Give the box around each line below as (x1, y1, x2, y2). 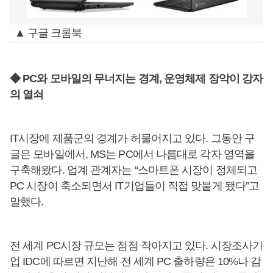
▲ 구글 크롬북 (14, 27, 82, 39)
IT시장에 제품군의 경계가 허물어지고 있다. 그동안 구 (10, 132, 255, 144)
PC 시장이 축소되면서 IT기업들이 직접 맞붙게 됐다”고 (10, 180, 260, 192)
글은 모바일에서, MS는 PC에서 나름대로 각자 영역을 (10, 148, 255, 160)
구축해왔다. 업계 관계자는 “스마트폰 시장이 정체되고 (10, 164, 257, 176)
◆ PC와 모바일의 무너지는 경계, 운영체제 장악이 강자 (10, 73, 263, 85)
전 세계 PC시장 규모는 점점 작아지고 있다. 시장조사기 (10, 239, 263, 252)
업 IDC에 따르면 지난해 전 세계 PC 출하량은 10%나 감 (10, 255, 261, 268)
